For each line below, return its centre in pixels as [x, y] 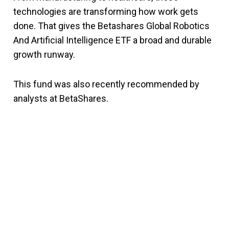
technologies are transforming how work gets [106, 11]
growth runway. [44, 54]
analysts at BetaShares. [61, 98]
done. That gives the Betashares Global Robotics [111, 26]
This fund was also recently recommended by [106, 84]
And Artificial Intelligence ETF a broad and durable [112, 40]
